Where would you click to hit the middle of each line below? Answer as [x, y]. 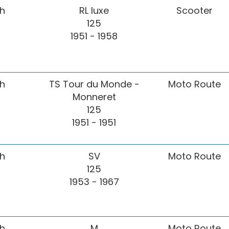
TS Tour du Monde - [94, 84]
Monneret [94, 97]
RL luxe [94, 11]
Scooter [194, 11]
